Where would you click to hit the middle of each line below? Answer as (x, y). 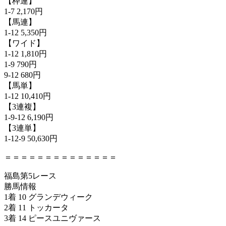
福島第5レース (30, 176)
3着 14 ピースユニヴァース (52, 218)
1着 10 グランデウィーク (48, 197)
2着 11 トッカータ (36, 207)
